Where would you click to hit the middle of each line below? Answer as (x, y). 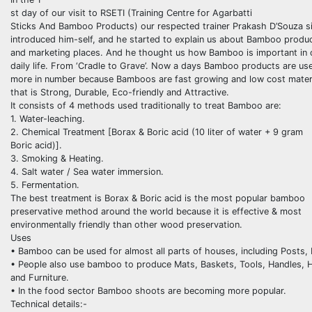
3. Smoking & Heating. (57, 158)
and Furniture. (40, 277)
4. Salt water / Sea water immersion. (87, 171)
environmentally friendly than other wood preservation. (126, 224)
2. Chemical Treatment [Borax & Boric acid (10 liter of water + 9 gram (157, 132)
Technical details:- (49, 304)
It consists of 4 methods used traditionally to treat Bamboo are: (146, 105)
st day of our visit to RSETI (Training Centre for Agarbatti (131, 13)
